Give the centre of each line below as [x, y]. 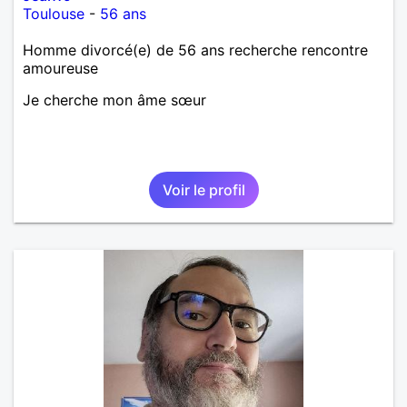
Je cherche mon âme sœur [114, 99]
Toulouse [54, 13]
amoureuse [60, 68]
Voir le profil [203, 189]
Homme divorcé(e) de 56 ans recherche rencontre [195, 50]
